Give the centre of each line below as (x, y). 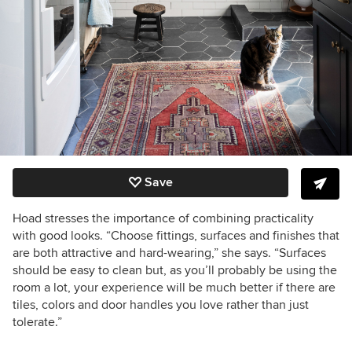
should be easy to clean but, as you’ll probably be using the (175, 270)
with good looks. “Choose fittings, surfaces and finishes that (176, 235)
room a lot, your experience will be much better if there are (174, 287)
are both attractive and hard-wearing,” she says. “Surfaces (169, 253)
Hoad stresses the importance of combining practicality (163, 218)
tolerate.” (37, 322)
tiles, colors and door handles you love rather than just (161, 304)
